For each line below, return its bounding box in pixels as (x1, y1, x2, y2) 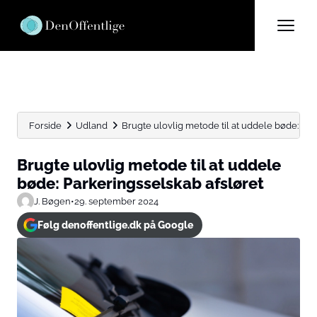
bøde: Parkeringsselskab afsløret (17, 174, 264, 192)
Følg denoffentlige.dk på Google (37, 219, 193, 231)
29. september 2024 (74, 195, 158, 207)
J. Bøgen (34, 195, 71, 207)
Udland (76, 120, 108, 131)
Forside (29, 120, 62, 131)
